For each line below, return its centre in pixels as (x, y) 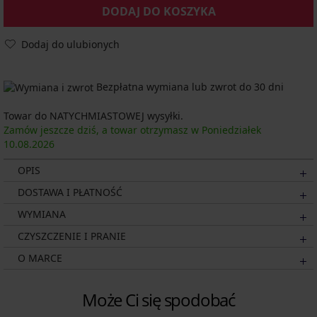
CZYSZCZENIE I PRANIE (72, 236)
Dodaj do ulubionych (70, 44)
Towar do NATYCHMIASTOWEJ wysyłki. (93, 116)
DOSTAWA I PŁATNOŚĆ (70, 192)
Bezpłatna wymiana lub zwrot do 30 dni (189, 87)
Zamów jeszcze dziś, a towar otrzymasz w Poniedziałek (132, 130)
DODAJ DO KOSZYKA (158, 11)
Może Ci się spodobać (158, 300)
